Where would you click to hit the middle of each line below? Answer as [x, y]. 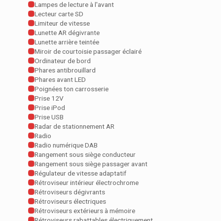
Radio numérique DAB [66, 145]
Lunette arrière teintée [67, 42]
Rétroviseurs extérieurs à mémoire [85, 211]
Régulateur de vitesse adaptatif [81, 173]
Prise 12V [49, 98]
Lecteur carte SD [59, 14]
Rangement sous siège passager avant [91, 164]
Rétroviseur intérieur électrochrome [87, 183]
